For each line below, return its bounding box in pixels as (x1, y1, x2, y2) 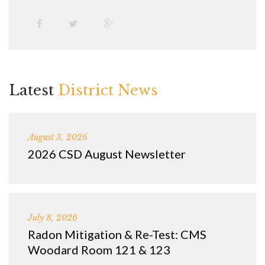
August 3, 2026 (28, 132, 88, 143)
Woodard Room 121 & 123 (28, 243, 170, 257)
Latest (9, 82, 58, 99)
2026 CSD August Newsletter (28, 147, 186, 161)
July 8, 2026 (28, 212, 77, 224)
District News (58, 82, 158, 99)
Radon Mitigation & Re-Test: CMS (28, 227, 206, 242)
